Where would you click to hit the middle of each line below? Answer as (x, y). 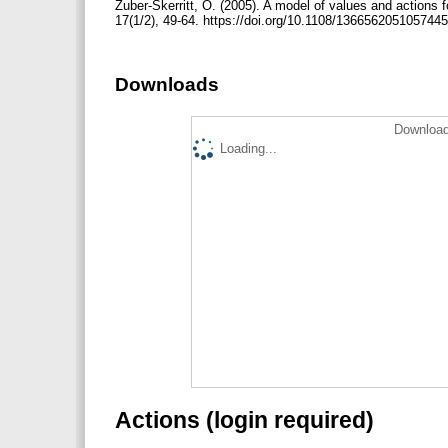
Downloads (167, 85)
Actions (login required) (244, 419)
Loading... (248, 148)
